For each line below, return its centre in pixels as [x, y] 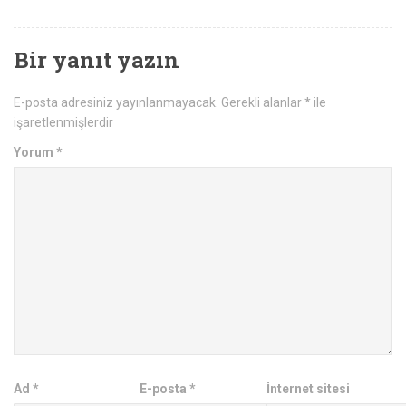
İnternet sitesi [308, 388]
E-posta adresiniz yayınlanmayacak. [116, 102]
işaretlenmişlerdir [63, 122]
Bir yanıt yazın [97, 59]
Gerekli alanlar [263, 102]
